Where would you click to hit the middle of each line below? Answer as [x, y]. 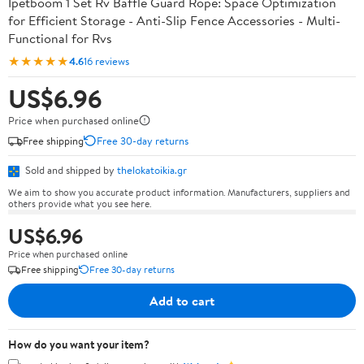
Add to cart [182, 300]
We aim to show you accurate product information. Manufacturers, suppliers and [179, 192]
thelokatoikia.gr [152, 170]
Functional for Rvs [60, 38]
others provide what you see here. [80, 203]
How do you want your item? [79, 344]
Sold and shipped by [70, 170]
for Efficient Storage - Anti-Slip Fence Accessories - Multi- [174, 20]
